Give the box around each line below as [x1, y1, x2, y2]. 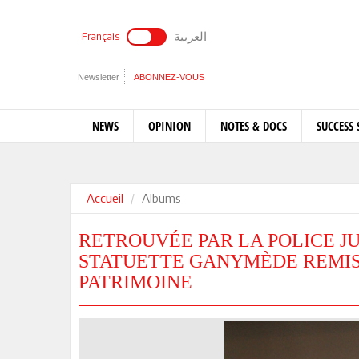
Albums [142, 191, 181, 205]
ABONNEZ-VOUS [134, 72, 204, 82]
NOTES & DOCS [220, 118, 287, 134]
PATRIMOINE [79, 272, 192, 292]
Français [82, 30, 119, 42]
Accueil [87, 191, 123, 205]
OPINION [148, 118, 191, 134]
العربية [174, 29, 207, 43]
